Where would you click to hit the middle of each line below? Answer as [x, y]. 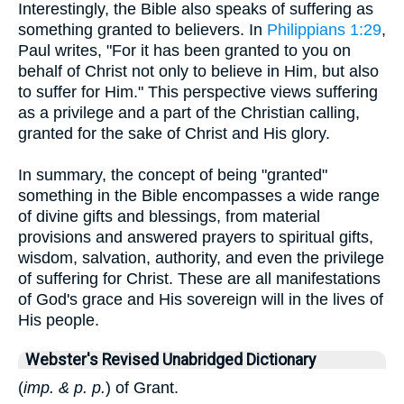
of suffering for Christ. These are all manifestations [199, 279]
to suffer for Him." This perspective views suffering [198, 92]
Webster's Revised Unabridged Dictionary [170, 360]
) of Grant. [142, 388]
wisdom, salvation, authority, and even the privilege [201, 258]
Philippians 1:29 [324, 30]
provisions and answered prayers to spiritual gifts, [196, 237]
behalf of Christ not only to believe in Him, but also [198, 71]
